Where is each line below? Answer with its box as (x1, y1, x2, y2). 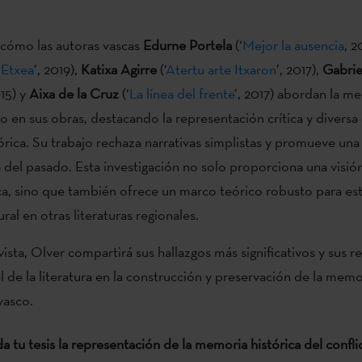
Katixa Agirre (80, 59, 157, 78)
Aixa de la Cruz (28, 83, 119, 103)
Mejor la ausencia (242, 35, 344, 54)
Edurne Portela (142, 35, 232, 54)
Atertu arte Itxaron (165, 59, 276, 78)
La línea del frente (128, 83, 234, 103)
